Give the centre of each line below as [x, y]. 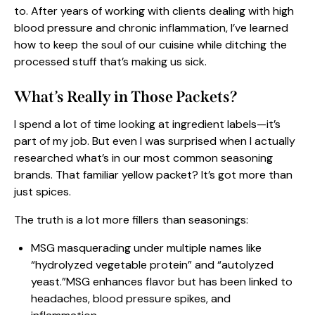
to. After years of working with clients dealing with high [154, 11]
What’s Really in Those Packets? [126, 97]
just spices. [43, 192]
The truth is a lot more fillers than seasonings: [133, 220]
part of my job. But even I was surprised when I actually [155, 141]
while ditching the [242, 45]
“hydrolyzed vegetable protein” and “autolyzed [152, 265]
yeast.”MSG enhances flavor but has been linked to [162, 282]
